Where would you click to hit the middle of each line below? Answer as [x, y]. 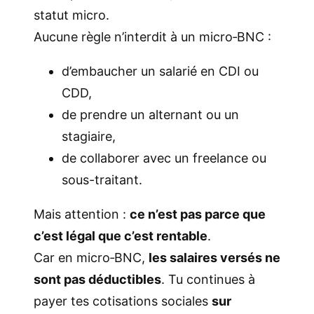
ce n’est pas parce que [198, 214]
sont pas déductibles [97, 280]
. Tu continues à [208, 280]
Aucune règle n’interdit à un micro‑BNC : [152, 37]
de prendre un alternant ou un [150, 115]
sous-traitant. [102, 180]
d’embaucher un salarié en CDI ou [160, 71]
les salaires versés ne [214, 258]
